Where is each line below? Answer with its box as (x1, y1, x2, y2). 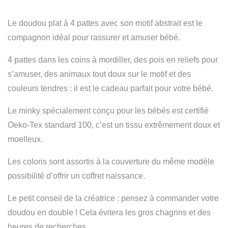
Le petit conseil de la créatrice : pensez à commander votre (8, 194, 219, 203)
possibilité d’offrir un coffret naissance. (8, 172, 145, 180)
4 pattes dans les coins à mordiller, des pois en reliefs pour (8, 55, 218, 64)
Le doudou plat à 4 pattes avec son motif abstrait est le (8, 19, 203, 27)
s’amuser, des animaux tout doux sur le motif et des (8, 70, 191, 78)
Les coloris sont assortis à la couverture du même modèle (8, 157, 214, 166)
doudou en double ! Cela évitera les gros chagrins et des (8, 208, 211, 217)
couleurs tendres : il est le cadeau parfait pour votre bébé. (8, 84, 213, 93)
